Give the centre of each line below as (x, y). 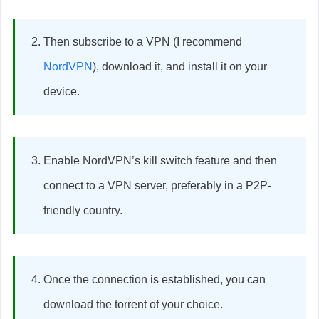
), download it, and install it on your (180, 66)
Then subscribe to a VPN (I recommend (143, 41)
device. (62, 91)
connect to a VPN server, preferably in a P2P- (157, 185)
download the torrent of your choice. (133, 304)
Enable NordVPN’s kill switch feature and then (160, 160)
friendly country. (83, 210)
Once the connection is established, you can (155, 279)
